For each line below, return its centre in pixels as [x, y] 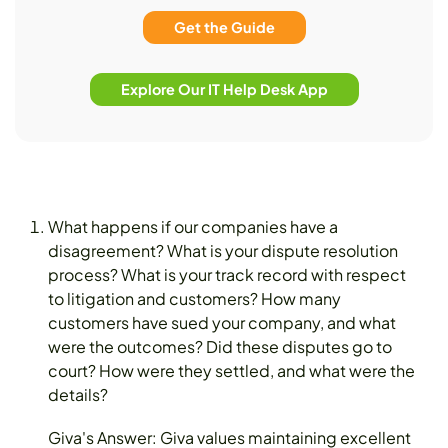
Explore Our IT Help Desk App [224, 89]
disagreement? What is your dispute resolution [223, 250]
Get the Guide [224, 26]
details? [78, 394]
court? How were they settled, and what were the [231, 370]
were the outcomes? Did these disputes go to [220, 346]
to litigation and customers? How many [194, 298]
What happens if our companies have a [193, 226]
